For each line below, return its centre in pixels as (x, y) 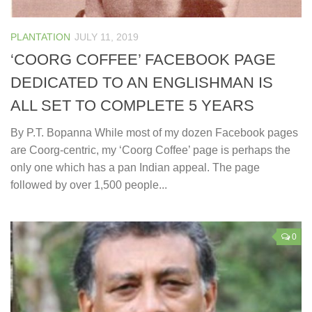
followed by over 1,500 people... (89, 185)
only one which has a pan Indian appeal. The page (135, 168)
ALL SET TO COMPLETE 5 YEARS (132, 106)
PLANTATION (40, 37)
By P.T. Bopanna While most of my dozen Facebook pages (154, 133)
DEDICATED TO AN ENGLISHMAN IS (142, 83)
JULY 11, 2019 (107, 37)
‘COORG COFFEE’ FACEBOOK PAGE (143, 60)
